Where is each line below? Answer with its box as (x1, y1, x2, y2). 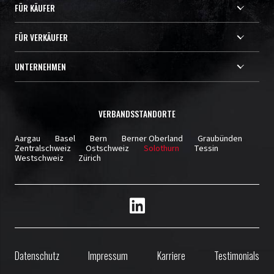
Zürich (78, 152, 101, 165)
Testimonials (213, 248, 259, 263)
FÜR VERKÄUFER (15, 31, 68, 43)
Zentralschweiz (15, 142, 71, 155)
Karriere (157, 248, 185, 263)
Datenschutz (15, 248, 59, 263)
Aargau (15, 132, 40, 146)
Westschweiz (15, 152, 64, 165)
